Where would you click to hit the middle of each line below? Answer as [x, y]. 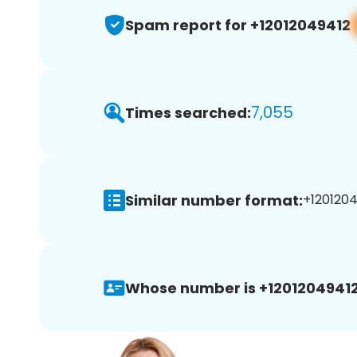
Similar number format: [214, 200]
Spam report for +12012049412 [238, 25]
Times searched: [188, 112]
